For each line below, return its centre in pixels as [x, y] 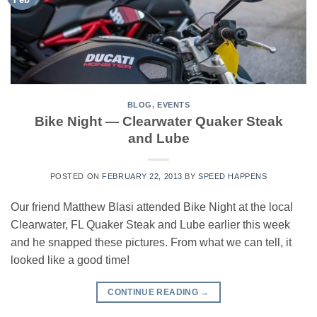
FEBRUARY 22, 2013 [142, 176]
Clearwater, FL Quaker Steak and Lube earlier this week [150, 224]
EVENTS [174, 105]
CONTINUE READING [154, 292]
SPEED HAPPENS [233, 176]
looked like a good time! [70, 260]
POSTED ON [76, 176]
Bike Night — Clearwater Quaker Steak [158, 121]
